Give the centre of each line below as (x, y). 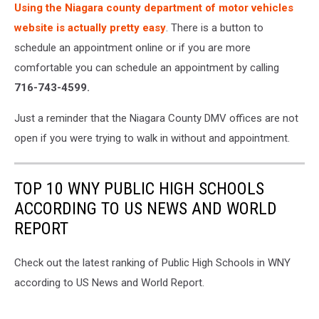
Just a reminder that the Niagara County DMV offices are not (156, 118)
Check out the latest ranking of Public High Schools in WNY (152, 262)
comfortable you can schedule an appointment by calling (147, 67)
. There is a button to (215, 27)
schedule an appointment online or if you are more (132, 47)
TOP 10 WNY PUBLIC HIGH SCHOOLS (139, 188)
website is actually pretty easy (90, 27)
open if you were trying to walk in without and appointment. (152, 138)
